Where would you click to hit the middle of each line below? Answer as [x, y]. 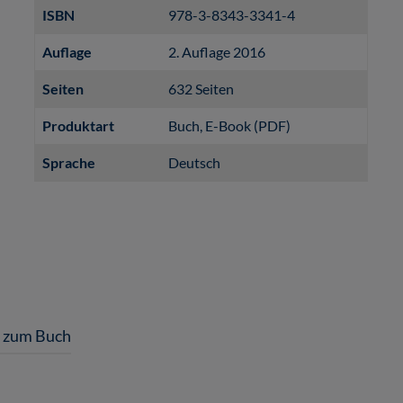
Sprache [69, 162]
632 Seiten [201, 89]
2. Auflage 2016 [217, 52]
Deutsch [195, 162]
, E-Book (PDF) [246, 125]
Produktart [79, 125]
